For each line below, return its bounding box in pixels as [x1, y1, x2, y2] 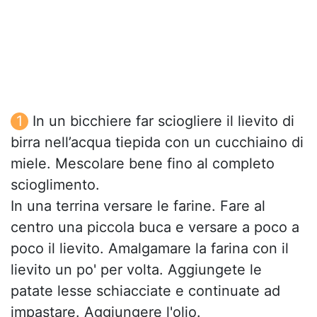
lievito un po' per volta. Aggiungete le [11, 261, 262, 279]
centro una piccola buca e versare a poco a [11, 219, 299, 236]
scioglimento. [11, 176, 100, 194]
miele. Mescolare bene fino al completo [11, 155, 275, 173]
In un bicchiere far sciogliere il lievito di [33, 113, 294, 130]
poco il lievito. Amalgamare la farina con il [11, 240, 289, 258]
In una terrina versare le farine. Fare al [11, 197, 265, 215]
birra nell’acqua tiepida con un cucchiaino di [11, 134, 304, 151]
